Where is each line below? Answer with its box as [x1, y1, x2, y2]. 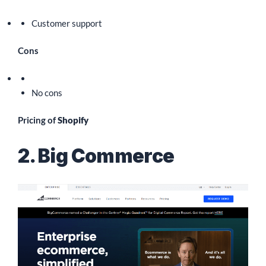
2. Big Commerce [18, 144, 175, 167]
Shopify [58, 115, 88, 126]
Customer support [31, 17, 102, 28]
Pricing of [18, 115, 58, 126]
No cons [31, 87, 62, 98]
